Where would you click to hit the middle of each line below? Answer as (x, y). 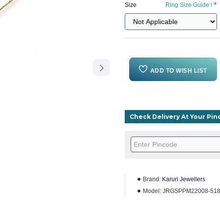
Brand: (152, 179)
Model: (152, 191)
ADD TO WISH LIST (179, 71)
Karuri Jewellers (184, 179)
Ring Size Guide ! (189, 5)
